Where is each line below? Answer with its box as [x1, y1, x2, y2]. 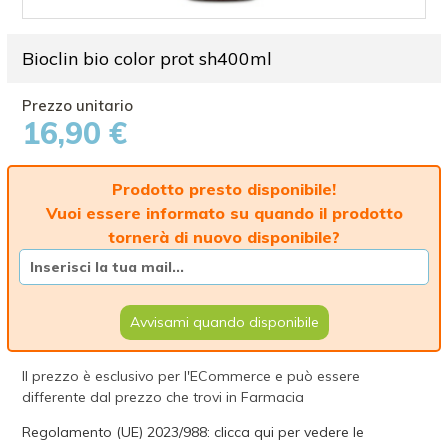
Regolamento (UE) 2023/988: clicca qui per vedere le [22, 423, 365, 441]
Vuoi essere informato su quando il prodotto [45, 203, 403, 223]
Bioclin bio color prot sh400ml [22, 47, 273, 70]
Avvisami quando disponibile [129, 313, 319, 331]
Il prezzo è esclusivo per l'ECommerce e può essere [22, 367, 361, 385]
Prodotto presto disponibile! [112, 179, 336, 199]
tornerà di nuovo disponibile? [108, 227, 340, 247]
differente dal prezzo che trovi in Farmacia [22, 388, 305, 406]
